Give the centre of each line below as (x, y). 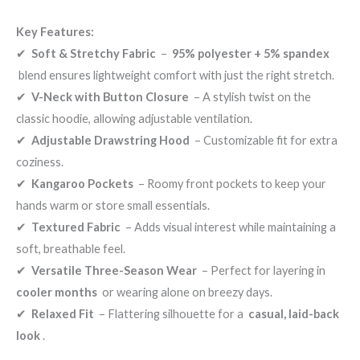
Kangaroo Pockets (82, 184)
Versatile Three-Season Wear (114, 271)
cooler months (57, 292)
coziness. (40, 162)
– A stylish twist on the (250, 97)
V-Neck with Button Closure (110, 97)
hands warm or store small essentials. (113, 206)
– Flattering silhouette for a (171, 314)
